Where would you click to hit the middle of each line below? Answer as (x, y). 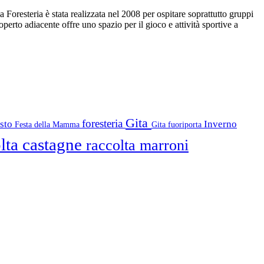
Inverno (220, 124)
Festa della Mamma (48, 124)
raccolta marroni (137, 145)
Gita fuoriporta (178, 124)
